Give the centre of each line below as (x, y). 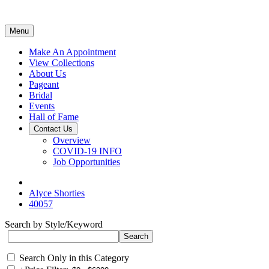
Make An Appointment (72, 52)
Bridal (41, 95)
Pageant (44, 84)
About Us (47, 74)
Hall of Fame (54, 117)
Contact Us (53, 129)
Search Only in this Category (74, 258)
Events (42, 106)
